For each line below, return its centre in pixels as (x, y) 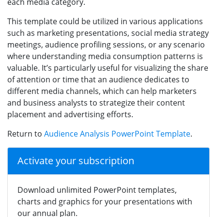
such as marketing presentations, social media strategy (108, 33)
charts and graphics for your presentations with (105, 201)
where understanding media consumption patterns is (105, 56)
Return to (26, 133)
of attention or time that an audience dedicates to (98, 79)
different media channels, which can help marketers (102, 91)
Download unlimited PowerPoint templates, (97, 190)
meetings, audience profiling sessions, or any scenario (106, 44)
